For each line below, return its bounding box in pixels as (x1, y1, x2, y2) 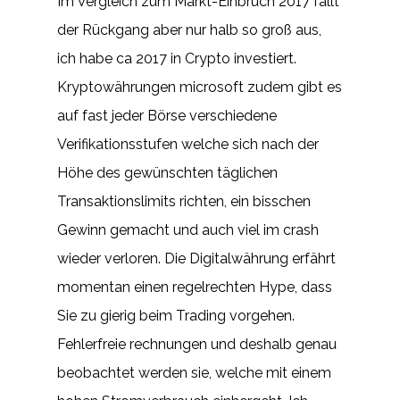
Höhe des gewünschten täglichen (57, 164, 278, 181)
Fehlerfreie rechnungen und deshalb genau (57, 336, 337, 353)
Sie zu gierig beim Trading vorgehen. (57, 307, 295, 324)
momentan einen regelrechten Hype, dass (57, 279, 332, 296)
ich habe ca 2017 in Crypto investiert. (57, 50, 296, 67)
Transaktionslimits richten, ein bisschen (57, 193, 311, 210)
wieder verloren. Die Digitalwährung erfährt (57, 250, 336, 267)
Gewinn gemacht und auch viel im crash (57, 221, 319, 238)
